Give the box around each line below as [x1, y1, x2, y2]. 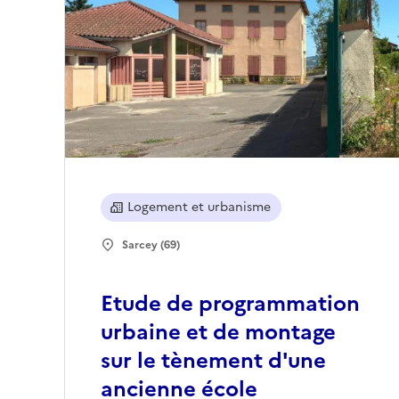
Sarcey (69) [122, 237, 180, 254]
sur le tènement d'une [101, 345, 326, 378]
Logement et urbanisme [127, 198, 271, 217]
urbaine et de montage [101, 316, 336, 349]
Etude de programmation [101, 288, 360, 321]
